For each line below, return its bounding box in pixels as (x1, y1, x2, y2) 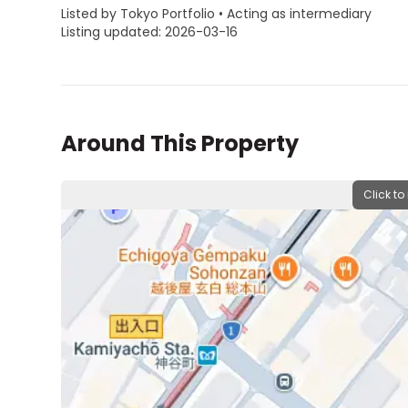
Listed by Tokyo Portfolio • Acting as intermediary (61, 5, 372, 23)
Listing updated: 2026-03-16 (61, 23, 239, 41)
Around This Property (61, 128, 300, 158)
